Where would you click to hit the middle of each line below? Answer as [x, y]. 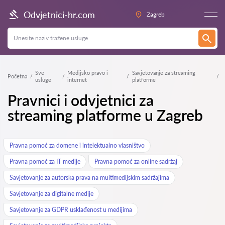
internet [77, 80]
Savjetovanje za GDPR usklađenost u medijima [71, 210]
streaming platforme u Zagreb [105, 115]
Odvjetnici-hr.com [59, 14]
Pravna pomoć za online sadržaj [136, 161]
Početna [17, 76]
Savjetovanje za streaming [163, 73]
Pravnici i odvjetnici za [81, 100]
